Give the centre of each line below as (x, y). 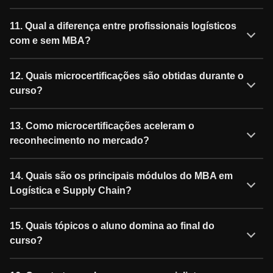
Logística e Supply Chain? (71, 191)
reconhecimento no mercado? (80, 141)
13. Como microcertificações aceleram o (102, 126)
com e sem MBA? (50, 41)
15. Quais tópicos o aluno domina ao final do (112, 226)
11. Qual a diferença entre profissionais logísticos (123, 26)
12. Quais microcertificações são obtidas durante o (127, 76)
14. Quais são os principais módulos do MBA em (121, 176)
